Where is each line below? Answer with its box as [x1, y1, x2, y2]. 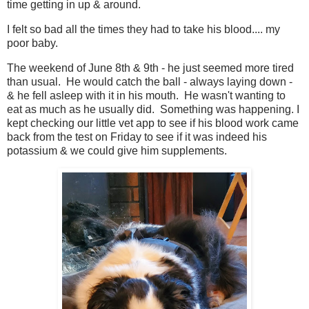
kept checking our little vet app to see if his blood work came [7, 117, 299, 129]
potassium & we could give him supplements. [7, 144, 227, 157]
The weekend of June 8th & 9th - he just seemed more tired [7, 61, 294, 74]
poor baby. [7, 37, 58, 49]
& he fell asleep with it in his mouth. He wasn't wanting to [7, 89, 286, 101]
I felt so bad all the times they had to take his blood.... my [7, 23, 280, 35]
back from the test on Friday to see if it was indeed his [7, 130, 267, 143]
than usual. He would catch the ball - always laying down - [7, 75, 292, 88]
